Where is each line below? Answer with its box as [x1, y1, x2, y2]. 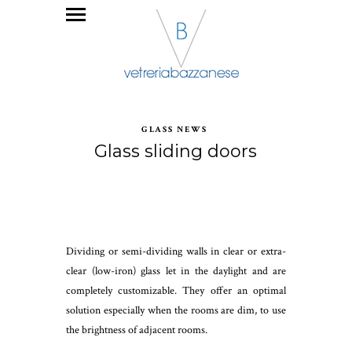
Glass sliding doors [94, 140, 258, 162]
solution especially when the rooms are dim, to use [66, 302, 286, 317]
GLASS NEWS [141, 123, 207, 135]
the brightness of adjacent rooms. [66, 322, 207, 337]
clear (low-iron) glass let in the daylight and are [66, 263, 286, 278]
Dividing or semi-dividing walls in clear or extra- [66, 244, 286, 258]
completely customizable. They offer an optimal [66, 283, 286, 298]
